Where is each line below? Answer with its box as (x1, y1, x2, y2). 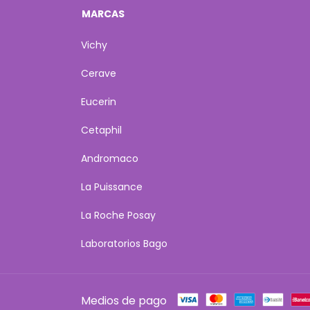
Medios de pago (81, 293, 167, 309)
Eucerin (81, 95, 116, 109)
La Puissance (81, 180, 143, 194)
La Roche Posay (81, 208, 156, 222)
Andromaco (81, 152, 138, 165)
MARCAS (82, 7, 125, 21)
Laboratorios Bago (81, 237, 167, 250)
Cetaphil (81, 123, 122, 137)
